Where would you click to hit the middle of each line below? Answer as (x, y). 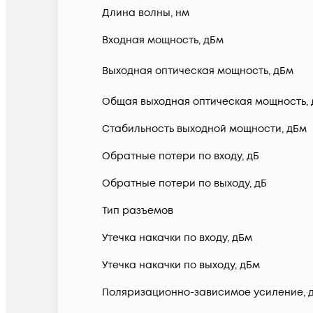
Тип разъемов (138, 211)
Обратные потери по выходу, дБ (184, 184)
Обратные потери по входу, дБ (181, 156)
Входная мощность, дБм (163, 41)
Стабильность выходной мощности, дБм (204, 129)
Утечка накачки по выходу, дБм (181, 265)
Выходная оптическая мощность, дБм (198, 71)
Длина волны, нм (146, 13)
